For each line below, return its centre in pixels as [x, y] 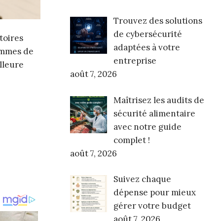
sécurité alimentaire [154, 113]
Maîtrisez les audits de [159, 100]
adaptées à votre [147, 48]
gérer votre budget [152, 206]
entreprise [135, 61]
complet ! [131, 140]
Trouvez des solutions [158, 21]
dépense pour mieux [154, 193]
